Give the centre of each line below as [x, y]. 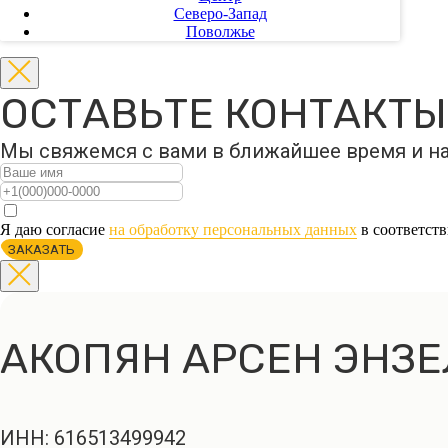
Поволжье [220, 31]
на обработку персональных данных [233, 229]
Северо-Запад [220, 13]
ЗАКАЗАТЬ [41, 249]
